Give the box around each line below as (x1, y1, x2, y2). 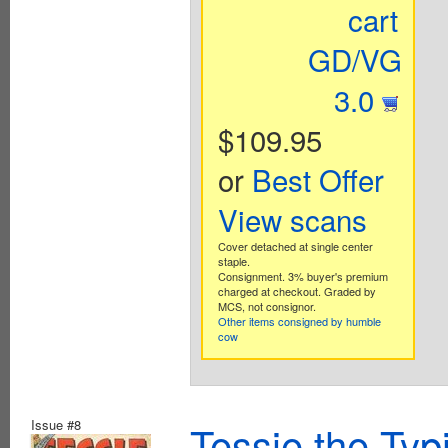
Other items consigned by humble (217, 312, 381, 329)
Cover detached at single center (217, 237, 373, 254)
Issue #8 (31, 414, 81, 434)
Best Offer (251, 157, 384, 200)
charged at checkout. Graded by (217, 282, 376, 299)
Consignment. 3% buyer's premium (217, 267, 388, 284)
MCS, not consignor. (217, 297, 316, 314)
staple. (217, 252, 250, 269)
